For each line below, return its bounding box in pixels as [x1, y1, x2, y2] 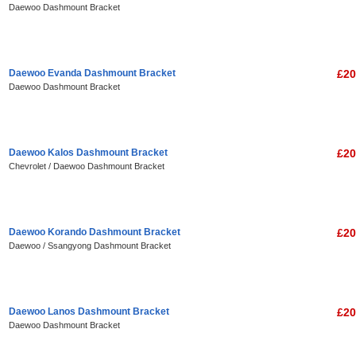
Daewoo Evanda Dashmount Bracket [9, 68, 176, 79]
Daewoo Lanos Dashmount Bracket [9, 306, 169, 317]
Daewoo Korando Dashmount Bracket [9, 226, 180, 238]
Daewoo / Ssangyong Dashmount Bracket [9, 241, 171, 250]
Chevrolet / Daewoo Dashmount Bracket [9, 161, 164, 171]
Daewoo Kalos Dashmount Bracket [9, 147, 168, 158]
